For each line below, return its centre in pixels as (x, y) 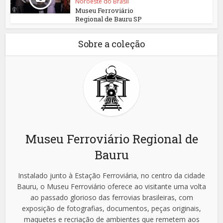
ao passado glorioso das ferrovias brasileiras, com (111, 198)
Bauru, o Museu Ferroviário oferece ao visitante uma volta (111, 187)
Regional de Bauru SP (109, 19)
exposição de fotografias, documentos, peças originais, (111, 209)
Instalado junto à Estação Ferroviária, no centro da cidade (111, 176)
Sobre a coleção (111, 44)
